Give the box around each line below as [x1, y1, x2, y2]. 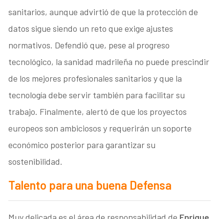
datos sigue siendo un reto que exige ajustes [8, 23, 174, 34]
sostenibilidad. [8, 156, 63, 167]
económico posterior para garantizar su [8, 139, 156, 151]
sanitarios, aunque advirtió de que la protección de [8, 6, 198, 18]
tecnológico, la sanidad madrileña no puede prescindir [8, 56, 210, 67]
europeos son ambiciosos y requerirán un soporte [8, 123, 192, 134]
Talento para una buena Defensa [8, 178, 172, 193]
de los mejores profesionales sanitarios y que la [8, 73, 182, 84]
